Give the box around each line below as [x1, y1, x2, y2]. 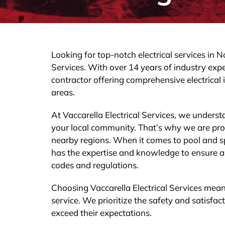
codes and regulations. [51, 160, 139, 170]
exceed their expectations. [51, 207, 152, 218]
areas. [51, 87, 75, 97]
